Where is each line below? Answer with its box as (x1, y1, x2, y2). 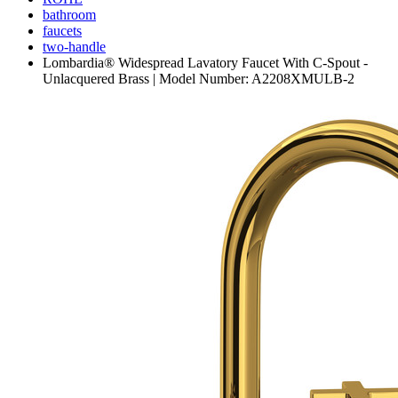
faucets (43, 23, 82, 39)
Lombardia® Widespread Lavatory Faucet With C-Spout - (43, 55, 368, 71)
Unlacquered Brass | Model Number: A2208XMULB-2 (43, 71, 354, 87)
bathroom (43, 7, 96, 23)
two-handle (43, 39, 106, 55)
